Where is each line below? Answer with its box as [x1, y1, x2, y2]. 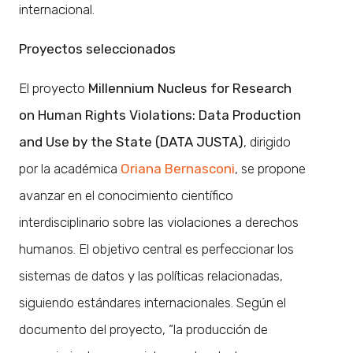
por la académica [19, 160, 121, 176]
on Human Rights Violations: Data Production [19, 106, 301, 123]
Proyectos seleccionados [19, 40, 176, 57]
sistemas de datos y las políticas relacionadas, [19, 267, 283, 284]
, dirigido [243, 133, 291, 150]
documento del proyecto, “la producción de [19, 321, 268, 337]
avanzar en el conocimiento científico [19, 187, 233, 203]
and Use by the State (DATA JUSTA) [19, 133, 243, 150]
